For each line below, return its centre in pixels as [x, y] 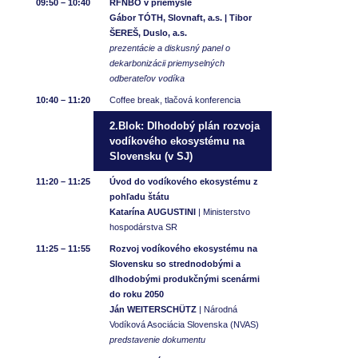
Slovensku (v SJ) [151, 156]
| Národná [217, 309]
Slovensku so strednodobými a [175, 263]
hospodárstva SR [143, 227]
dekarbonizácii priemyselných [167, 63]
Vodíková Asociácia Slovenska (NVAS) [184, 324]
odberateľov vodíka [147, 78]
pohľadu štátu [139, 196]
